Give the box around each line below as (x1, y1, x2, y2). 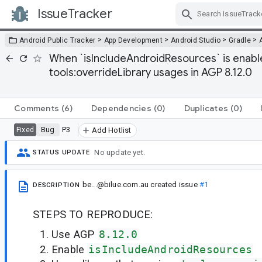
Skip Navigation (143, 19, 208, 30)
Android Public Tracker (19, 36, 96, 44)
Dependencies (91, 102, 151, 113)
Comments (14, 102, 59, 113)
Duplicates (184, 102, 228, 113)
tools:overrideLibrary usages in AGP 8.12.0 (49, 65, 252, 79)
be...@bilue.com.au (82, 180, 149, 189)
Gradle (229, 36, 251, 44)
